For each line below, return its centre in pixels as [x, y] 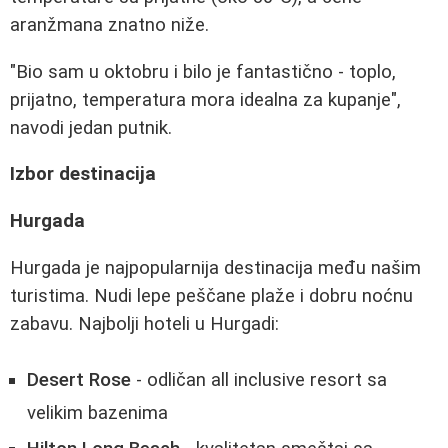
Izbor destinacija [83, 174]
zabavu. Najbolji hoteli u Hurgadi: [144, 323]
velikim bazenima [97, 413]
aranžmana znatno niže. [109, 25]
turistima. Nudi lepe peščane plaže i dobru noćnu [211, 295]
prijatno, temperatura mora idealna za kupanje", [205, 99]
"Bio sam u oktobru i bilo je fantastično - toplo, [203, 71]
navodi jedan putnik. [91, 127]
